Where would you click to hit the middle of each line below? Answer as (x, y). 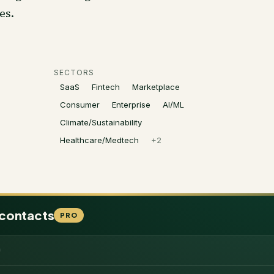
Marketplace (156, 87)
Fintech (106, 87)
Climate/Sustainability (101, 122)
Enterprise (131, 105)
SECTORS (74, 72)
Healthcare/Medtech (99, 140)
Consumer (80, 105)
